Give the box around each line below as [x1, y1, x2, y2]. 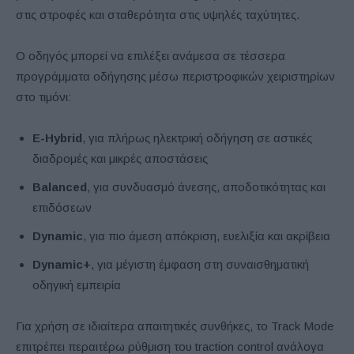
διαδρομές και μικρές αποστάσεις [32, 151, 208, 165]
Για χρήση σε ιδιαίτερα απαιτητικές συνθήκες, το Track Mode [16, 318, 333, 333]
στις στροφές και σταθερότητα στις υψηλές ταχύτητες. [16, 7, 299, 21]
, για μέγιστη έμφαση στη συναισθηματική [91, 257, 309, 271]
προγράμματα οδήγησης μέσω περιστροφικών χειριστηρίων [16, 69, 335, 83]
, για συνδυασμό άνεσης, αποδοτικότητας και [87, 179, 326, 194]
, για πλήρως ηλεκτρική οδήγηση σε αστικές [82, 130, 312, 145]
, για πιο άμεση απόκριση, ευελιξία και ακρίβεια [83, 228, 330, 243]
